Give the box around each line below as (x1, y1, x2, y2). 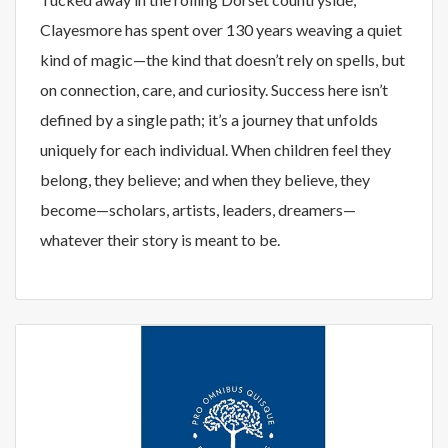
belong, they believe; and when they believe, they (40, 170, 370, 190)
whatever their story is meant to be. (40, 230, 280, 250)
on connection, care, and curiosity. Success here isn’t (40, 80, 388, 100)
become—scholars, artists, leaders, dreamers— (40, 200, 356, 220)
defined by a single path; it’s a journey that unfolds (40, 110, 378, 130)
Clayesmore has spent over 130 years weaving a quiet (40, 20, 402, 40)
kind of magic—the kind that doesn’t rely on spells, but (40, 50, 405, 70)
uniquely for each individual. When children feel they (40, 140, 391, 160)
